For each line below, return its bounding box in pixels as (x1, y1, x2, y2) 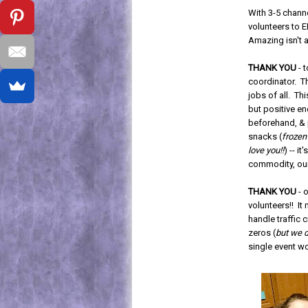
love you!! (248, 145, 285, 155)
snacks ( (248, 131, 283, 142)
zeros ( (248, 228, 276, 238)
